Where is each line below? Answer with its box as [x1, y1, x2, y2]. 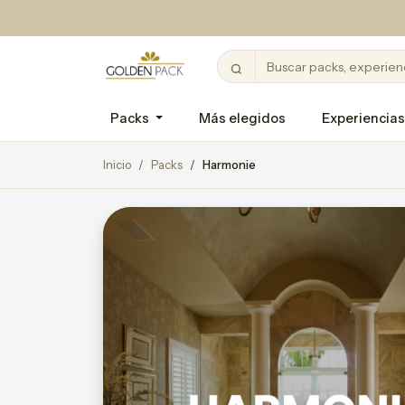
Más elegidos [199, 110, 287, 127]
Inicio [103, 157, 131, 172]
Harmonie [202, 157, 256, 172]
